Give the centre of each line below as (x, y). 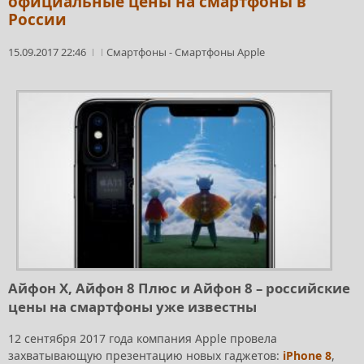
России (37, 20)
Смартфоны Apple (220, 52)
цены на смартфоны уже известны (134, 307)
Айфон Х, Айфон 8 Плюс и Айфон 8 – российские (179, 288)
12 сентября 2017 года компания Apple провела (143, 338)
